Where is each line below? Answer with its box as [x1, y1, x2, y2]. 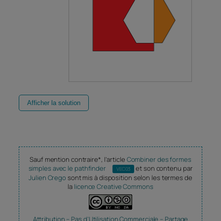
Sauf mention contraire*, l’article [30, 155, 127, 164]
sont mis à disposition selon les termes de [67, 173, 192, 183]
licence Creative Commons [74, 182, 153, 191]
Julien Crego [29, 173, 68, 183]
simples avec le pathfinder [28, 164, 108, 173]
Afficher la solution [27, 99, 80, 107]
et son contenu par [136, 164, 193, 173]
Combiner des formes [126, 155, 191, 164]
